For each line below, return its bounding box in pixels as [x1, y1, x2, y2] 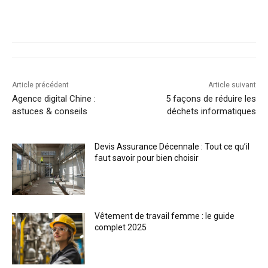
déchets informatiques [166, 106, 256, 117]
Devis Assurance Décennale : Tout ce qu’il [95, 142, 250, 152]
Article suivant [208, 81, 256, 90]
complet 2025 [95, 222, 147, 232]
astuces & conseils [12, 106, 87, 117]
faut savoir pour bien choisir [95, 153, 199, 163]
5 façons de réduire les [165, 93, 256, 105]
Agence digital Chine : [12, 93, 96, 105]
